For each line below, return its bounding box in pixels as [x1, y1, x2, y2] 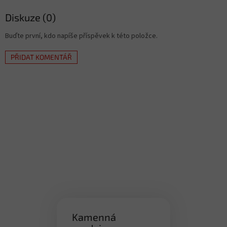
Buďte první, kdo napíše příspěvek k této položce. [5, 31, 158, 41]
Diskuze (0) [5, 11, 56, 24]
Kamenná [72, 211, 116, 223]
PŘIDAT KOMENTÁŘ [11, 53, 72, 61]
